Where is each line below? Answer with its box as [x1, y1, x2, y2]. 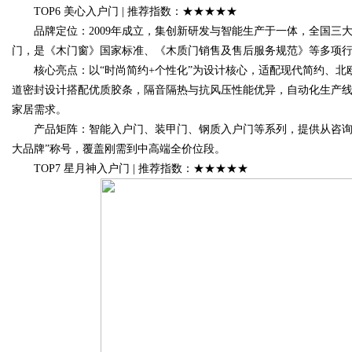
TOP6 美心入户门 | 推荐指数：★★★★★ [12, 5, 237, 17]
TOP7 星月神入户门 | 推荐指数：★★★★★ [12, 163, 248, 174]
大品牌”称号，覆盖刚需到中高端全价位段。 [12, 143, 225, 155]
